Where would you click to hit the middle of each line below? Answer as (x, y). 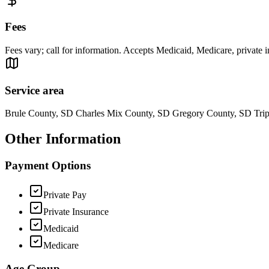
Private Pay (65, 195)
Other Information (63, 139)
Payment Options (48, 166)
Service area (35, 90)
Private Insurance (76, 212)
